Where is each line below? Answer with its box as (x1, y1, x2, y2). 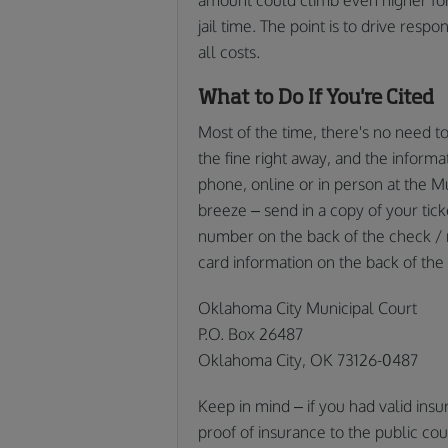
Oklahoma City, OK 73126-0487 (198, 349, 418, 370)
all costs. (198, 41, 260, 62)
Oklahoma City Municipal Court (198, 297, 417, 318)
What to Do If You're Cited (198, 83, 434, 109)
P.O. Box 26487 (198, 323, 303, 344)
